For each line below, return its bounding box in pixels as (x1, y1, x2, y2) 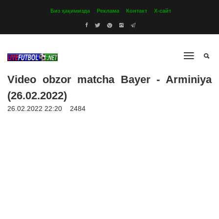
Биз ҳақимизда (50, 8, 90, 14)
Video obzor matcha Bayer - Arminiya (7, 73, 212, 86)
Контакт (126, 8, 147, 14)
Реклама (97, 8, 119, 14)
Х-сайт (154, 8, 171, 14)
